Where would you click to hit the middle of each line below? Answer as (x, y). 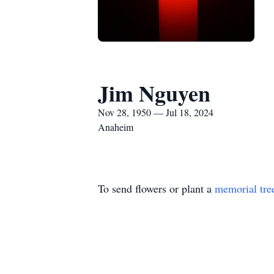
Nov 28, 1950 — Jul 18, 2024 (156, 112)
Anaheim (116, 127)
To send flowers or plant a (156, 188)
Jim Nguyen (154, 93)
